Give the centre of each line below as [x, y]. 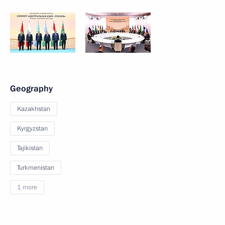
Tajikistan [30, 148]
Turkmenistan [36, 168]
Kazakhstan [34, 109]
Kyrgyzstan [32, 129]
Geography [31, 89]
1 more [27, 187]
